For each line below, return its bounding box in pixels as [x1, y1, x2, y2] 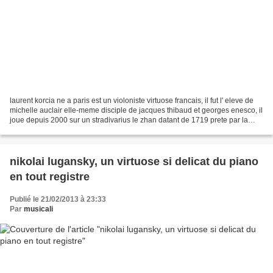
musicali [24, 204, 53, 213]
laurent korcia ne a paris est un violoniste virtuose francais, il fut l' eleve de [10, 96, 253, 105]
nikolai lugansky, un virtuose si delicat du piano [10, 155, 258, 168]
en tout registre [10, 170, 90, 183]
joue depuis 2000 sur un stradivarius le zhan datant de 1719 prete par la [10, 115, 248, 124]
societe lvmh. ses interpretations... [10, 125, 121, 134]
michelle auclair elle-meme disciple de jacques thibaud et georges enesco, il [10, 105, 263, 115]
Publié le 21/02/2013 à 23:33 [10, 194, 106, 204]
